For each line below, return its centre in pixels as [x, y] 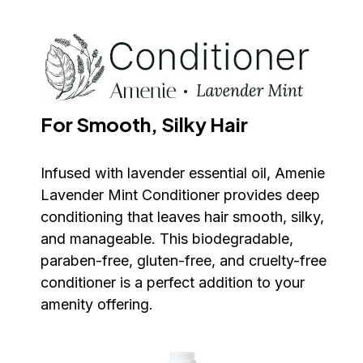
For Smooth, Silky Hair [144, 124]
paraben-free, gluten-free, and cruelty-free [184, 260]
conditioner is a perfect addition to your [173, 282]
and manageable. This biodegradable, [167, 238]
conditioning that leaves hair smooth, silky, [182, 216]
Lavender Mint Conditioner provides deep [180, 194]
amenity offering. [97, 304]
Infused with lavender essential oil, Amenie [183, 173]
